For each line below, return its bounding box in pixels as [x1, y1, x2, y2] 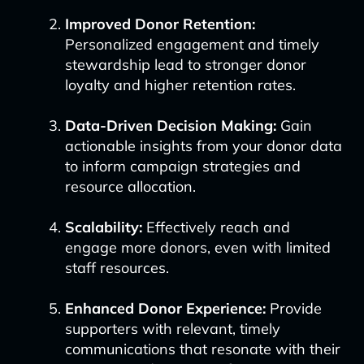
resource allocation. [64, 177, 196, 196]
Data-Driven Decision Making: [64, 116, 276, 135]
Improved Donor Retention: [64, 15, 255, 33]
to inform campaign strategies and [64, 157, 301, 175]
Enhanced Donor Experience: [64, 299, 266, 318]
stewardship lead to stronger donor [64, 55, 306, 74]
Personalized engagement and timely [64, 35, 319, 54]
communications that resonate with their [64, 340, 340, 358]
